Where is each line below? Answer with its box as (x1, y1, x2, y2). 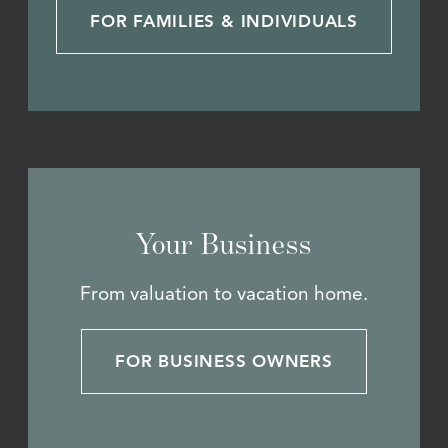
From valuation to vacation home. (80, 282, 368, 306)
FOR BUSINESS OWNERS (115, 350, 333, 372)
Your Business (136, 225, 312, 261)
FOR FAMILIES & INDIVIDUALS (90, 11, 358, 33)
